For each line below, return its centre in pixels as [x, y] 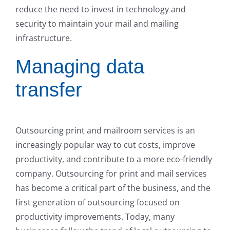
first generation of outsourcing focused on [98, 202]
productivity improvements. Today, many [95, 216]
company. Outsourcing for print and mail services [111, 173]
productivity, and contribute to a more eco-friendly [114, 159]
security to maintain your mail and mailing [97, 24]
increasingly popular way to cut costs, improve [105, 145]
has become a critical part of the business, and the [113, 188]
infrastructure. [44, 38]
